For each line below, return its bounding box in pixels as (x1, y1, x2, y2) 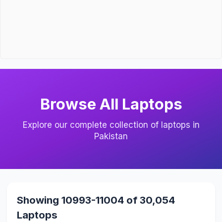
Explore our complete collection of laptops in (22, 119, 200, 130)
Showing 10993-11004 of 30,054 (16, 193, 175, 206)
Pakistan (94, 131, 128, 141)
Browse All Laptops (40, 95, 182, 113)
